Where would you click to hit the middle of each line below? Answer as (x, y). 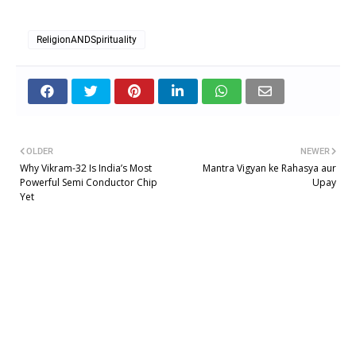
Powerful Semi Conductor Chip (89, 182)
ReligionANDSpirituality (87, 39)
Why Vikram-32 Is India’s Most (86, 168)
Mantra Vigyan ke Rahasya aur (269, 168)
